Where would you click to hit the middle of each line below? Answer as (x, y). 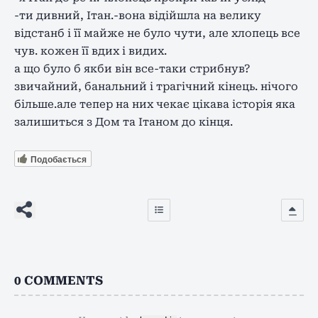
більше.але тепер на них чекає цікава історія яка (155, 104)
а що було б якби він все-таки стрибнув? (132, 68)
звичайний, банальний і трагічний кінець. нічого (156, 86)
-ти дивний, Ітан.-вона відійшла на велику (138, 15)
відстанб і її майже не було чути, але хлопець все (157, 33)
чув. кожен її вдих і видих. (91, 51)
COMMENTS (64, 281)
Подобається (59, 159)
